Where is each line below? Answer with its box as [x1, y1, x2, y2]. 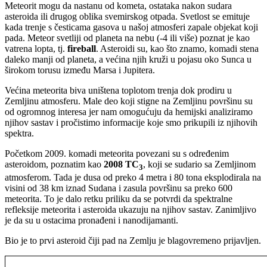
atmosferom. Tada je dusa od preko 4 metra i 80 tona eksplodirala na [5, 172, 261, 182]
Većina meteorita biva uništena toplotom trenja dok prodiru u [5, 85, 232, 95]
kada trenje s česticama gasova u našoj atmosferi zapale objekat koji [5, 21, 258, 32]
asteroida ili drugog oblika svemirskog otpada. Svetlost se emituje [5, 11, 250, 21]
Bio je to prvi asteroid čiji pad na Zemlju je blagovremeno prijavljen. [5, 235, 261, 246]
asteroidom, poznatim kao [5, 159, 104, 169]
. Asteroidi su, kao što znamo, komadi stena [96, 43, 259, 54]
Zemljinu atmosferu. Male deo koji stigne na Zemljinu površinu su [5, 95, 253, 106]
